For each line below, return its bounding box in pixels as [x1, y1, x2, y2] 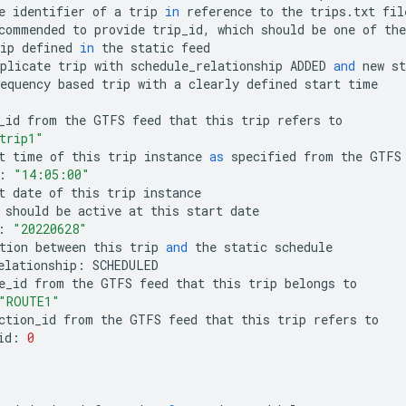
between [35, 237, 86, 256]
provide [94, 20, 145, 38]
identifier [13, 2, 85, 20]
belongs [285, 274, 335, 292]
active [78, 201, 121, 219]
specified [231, 147, 296, 165]
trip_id [152, 20, 203, 38]
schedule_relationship [130, 56, 283, 74]
